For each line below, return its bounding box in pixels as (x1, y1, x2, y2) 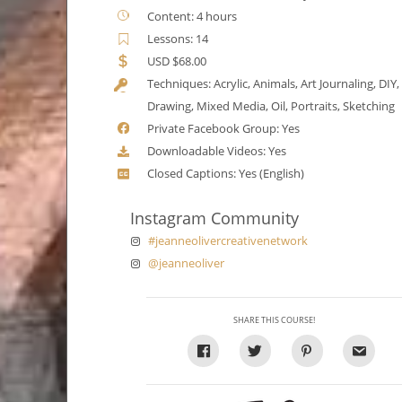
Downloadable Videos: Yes (147, 144, 287, 160)
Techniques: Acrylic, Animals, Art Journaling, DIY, (147, 76, 400, 92)
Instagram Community (130, 207, 300, 230)
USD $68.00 (147, 54, 207, 70)
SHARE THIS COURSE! (233, 315, 316, 327)
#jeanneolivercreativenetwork (147, 233, 308, 249)
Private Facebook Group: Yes (147, 121, 301, 137)
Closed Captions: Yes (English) (147, 166, 305, 182)
